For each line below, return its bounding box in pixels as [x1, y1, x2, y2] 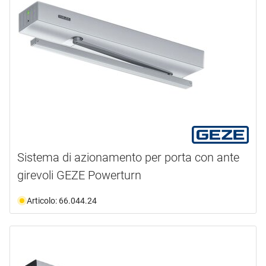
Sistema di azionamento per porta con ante [17, 150, 239, 164]
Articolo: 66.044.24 [27, 195, 97, 205]
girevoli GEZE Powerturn [17, 167, 141, 182]
